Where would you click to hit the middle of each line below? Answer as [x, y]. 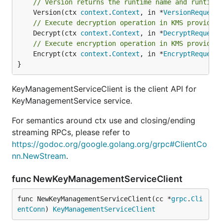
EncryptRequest [191, 54]
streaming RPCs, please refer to [71, 132]
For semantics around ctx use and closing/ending [104, 120]
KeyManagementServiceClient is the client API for [104, 89]
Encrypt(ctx [57, 54]
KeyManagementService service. [72, 101]
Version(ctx [57, 12]
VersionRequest [191, 12]
